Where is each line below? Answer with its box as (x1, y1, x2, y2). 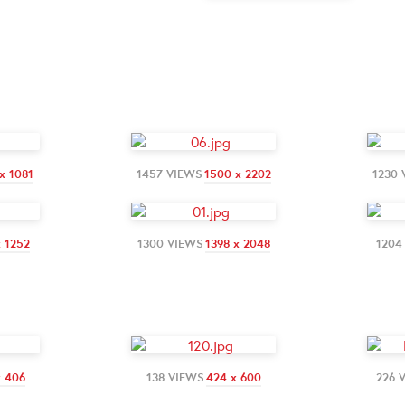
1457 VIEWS (136, 165, 202, 182)
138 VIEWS (146, 369, 204, 385)
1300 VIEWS (137, 235, 203, 251)
